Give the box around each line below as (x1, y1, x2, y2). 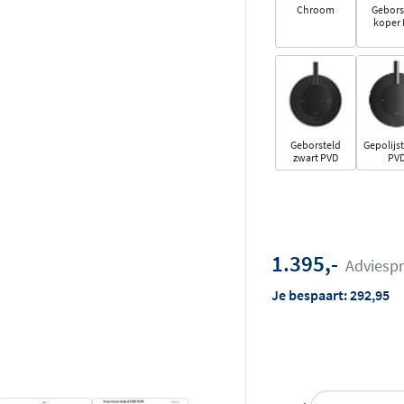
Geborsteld (290, 138, 341, 152)
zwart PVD (293, 151, 338, 165)
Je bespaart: (271, 286, 350, 305)
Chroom (297, 3, 335, 17)
